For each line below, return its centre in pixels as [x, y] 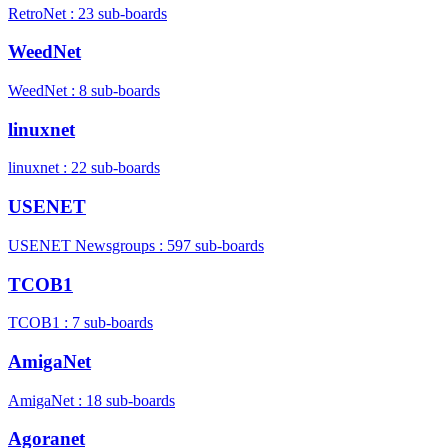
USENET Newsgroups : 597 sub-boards [136, 245]
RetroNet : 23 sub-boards [87, 13]
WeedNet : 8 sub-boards [84, 90]
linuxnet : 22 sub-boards [84, 168]
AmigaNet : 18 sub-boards [91, 400]
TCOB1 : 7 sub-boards [80, 323]
